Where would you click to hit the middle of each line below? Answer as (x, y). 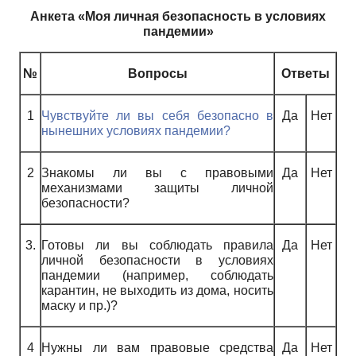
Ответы (305, 73)
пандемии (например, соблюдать (157, 275)
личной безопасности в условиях (157, 260)
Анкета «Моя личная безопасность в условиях (178, 16)
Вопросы (157, 73)
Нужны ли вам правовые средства (157, 347)
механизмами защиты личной (157, 188)
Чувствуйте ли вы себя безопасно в (157, 115)
